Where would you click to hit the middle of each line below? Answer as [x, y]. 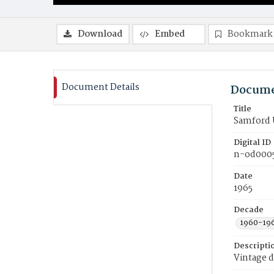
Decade [249, 210]
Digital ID [252, 143]
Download [100, 34]
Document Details [101, 87]
